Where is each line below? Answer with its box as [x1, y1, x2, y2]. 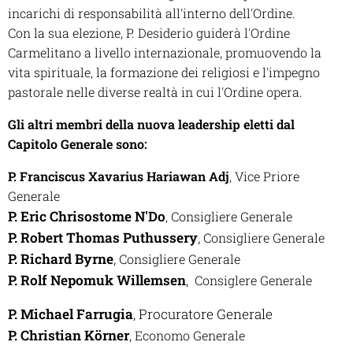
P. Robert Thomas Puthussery [8, 228, 198, 247]
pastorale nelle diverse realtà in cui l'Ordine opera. [8, 83, 303, 100]
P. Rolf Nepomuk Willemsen [8, 270, 186, 289]
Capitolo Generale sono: [8, 135, 147, 152]
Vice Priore [235, 167, 299, 184]
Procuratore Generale [139, 304, 273, 323]
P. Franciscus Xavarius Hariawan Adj [8, 167, 229, 184]
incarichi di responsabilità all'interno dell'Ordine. [8, 4, 295, 21]
